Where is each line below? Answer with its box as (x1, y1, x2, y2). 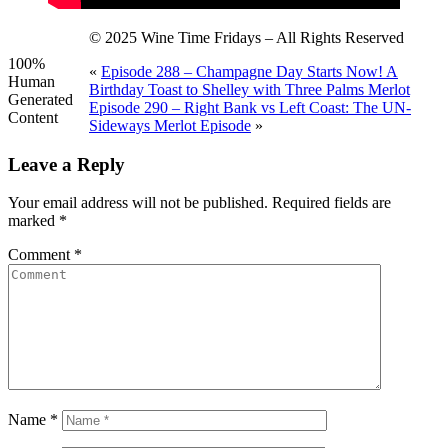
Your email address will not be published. (8, 194, 268, 212)
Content (8, 108, 58, 126)
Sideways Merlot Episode (89, 116, 251, 134)
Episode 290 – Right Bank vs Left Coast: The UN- (89, 98, 411, 116)
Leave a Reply (8, 153, 125, 175)
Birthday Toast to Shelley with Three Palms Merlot (89, 80, 410, 98)
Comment (8, 246, 74, 264)
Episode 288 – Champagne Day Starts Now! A (101, 62, 398, 80)
